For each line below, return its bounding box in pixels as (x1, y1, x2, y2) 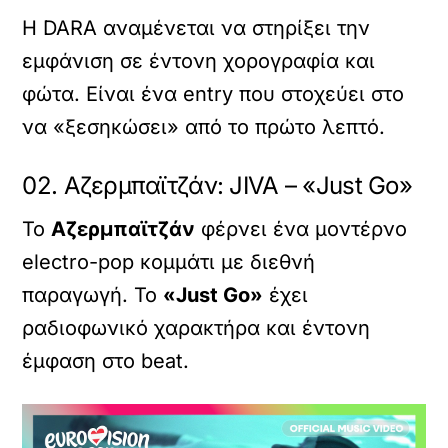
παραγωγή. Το (22, 283, 164, 308)
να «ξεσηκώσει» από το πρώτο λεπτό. (22, 115, 386, 140)
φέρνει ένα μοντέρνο (195, 217, 408, 242)
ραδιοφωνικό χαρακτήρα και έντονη (22, 316, 371, 341)
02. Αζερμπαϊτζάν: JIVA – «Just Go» (22, 171, 412, 201)
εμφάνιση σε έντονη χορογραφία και (22, 49, 376, 74)
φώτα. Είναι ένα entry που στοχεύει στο (22, 82, 405, 107)
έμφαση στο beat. (22, 349, 190, 374)
